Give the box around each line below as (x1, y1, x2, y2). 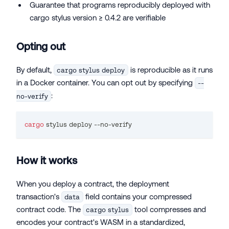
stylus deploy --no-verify (44, 120, 132, 128)
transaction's (16, 192, 61, 201)
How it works (16, 154, 77, 166)
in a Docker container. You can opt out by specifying (16, 78, 195, 87)
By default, (16, 65, 54, 74)
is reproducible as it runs (128, 65, 213, 74)
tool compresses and (132, 204, 206, 214)
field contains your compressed (83, 192, 192, 201)
